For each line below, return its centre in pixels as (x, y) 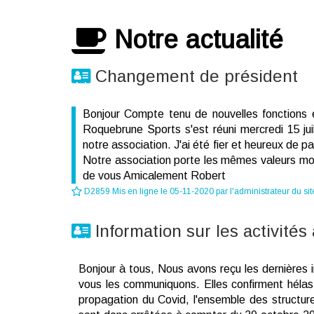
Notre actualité (195, 40)
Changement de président (194, 76)
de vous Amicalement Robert (154, 176)
